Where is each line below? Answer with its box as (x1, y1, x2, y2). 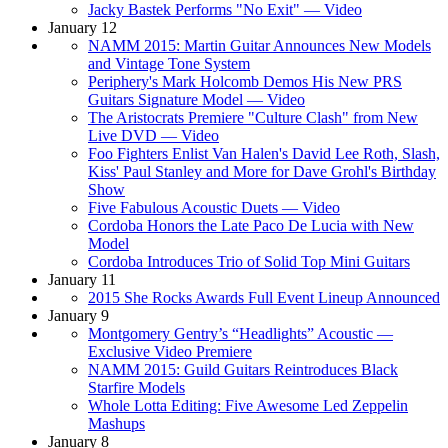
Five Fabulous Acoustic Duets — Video (88, 198, 340, 216)
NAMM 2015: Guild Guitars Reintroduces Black (88, 360, 398, 378)
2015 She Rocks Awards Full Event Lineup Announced (88, 288, 440, 306)
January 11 (48, 270, 116, 288)
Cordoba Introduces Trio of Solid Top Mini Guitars (88, 252, 410, 270)
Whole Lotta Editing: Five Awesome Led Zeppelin (88, 396, 408, 414)
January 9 (48, 306, 109, 324)
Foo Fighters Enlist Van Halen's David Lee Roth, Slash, (88, 144, 440, 162)
